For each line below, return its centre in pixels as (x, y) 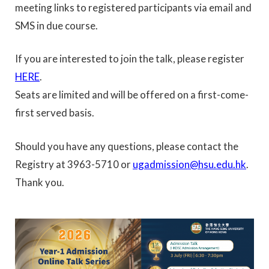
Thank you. (40, 182)
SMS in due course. (56, 26)
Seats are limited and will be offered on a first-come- (132, 95)
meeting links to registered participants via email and (133, 8)
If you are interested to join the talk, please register (130, 59)
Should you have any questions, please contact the (127, 146)
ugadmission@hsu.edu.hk (189, 164)
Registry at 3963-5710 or (74, 164)
